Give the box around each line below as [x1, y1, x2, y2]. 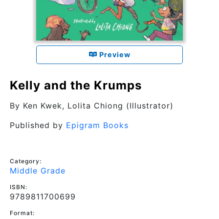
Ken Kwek [23, 100, 62, 110]
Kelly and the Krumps [10, 78, 142, 92]
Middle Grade [10, 165, 66, 175]
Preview [97, 50, 131, 59]
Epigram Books [66, 120, 129, 130]
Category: [10, 157, 42, 165]
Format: [10, 209, 35, 217]
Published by [10, 120, 66, 130]
